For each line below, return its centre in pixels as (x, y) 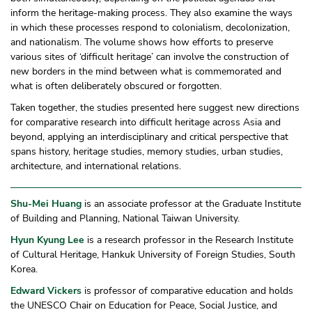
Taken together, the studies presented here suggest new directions (155, 107)
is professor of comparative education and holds (187, 290)
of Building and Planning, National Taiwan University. (125, 218)
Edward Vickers (46, 290)
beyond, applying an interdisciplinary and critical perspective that (149, 136)
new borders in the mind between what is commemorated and (146, 71)
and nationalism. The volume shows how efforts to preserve (142, 42)
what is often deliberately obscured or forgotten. (116, 86)
